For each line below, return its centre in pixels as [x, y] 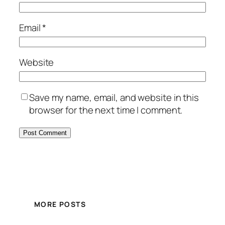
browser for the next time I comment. [106, 110]
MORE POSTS [60, 204]
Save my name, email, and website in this [114, 97]
